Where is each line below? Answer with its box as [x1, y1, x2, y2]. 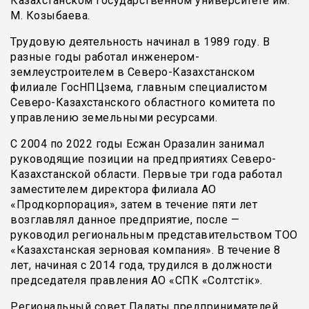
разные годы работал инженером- [10, 50, 199, 64]
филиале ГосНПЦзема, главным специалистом [10, 81, 267, 94]
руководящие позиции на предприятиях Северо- [10, 152, 277, 166]
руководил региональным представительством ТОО [10, 228, 298, 242]
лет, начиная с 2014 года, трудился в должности [10, 259, 272, 272]
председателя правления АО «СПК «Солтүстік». [10, 274, 263, 288]
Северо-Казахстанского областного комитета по [10, 96, 275, 110]
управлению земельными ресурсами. [10, 111, 217, 125]
